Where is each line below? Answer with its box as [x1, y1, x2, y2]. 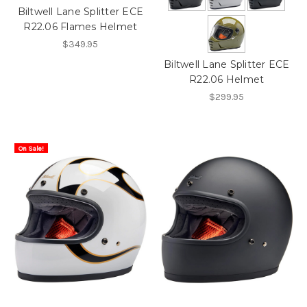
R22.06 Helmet [189, 73, 265, 86]
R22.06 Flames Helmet [23, 20, 138, 33]
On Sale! [19, 144, 44, 153]
